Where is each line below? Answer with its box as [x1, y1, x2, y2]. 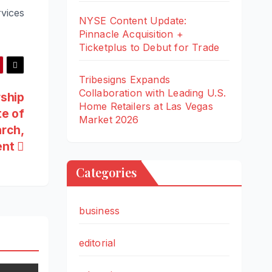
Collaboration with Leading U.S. [78, 86, 226, 99]
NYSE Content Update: [78, 14, 187, 27]
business [78, 204, 120, 217]
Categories [75, 163, 137, 180]
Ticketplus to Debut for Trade [78, 41, 220, 53]
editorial [78, 236, 116, 249]
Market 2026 [78, 113, 139, 126]
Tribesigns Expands [78, 73, 171, 86]
